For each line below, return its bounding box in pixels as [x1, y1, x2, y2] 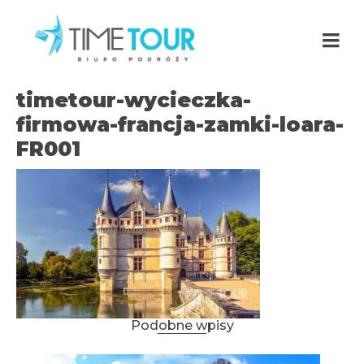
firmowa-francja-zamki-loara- [16, 112, 344, 136]
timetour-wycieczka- [16, 88, 251, 112]
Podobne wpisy [130, 318, 234, 333]
